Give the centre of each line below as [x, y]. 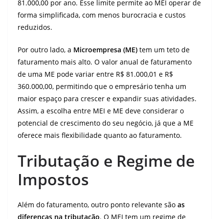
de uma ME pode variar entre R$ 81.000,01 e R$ [95, 74]
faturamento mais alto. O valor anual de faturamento [105, 62]
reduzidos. [35, 27]
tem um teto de [164, 50]
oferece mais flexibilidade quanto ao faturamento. [100, 135]
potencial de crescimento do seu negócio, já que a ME [106, 123]
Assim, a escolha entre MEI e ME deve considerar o [101, 111]
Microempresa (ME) [105, 50]
